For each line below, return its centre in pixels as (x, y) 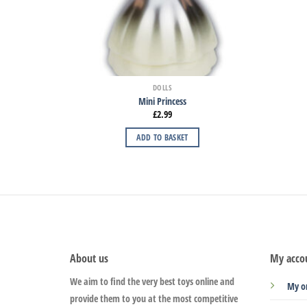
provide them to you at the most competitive (154, 299)
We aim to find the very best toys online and (152, 282)
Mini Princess (162, 101)
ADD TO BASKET (162, 137)
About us (89, 259)
